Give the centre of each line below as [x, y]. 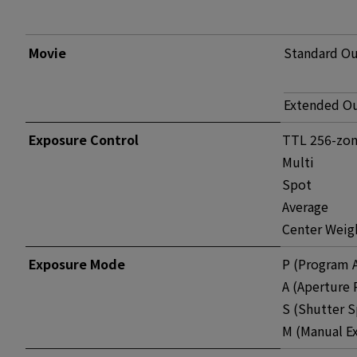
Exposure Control [84, 139]
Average [305, 206]
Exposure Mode [77, 264]
